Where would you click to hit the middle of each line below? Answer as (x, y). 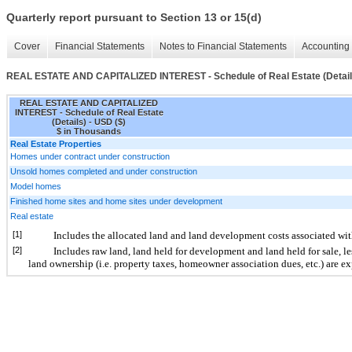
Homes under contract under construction (90, 156)
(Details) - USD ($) (89, 121)
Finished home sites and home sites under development (116, 201)
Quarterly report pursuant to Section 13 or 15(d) (134, 18)
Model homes (36, 186)
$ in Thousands (89, 131)
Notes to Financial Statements (223, 47)
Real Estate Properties (56, 143)
